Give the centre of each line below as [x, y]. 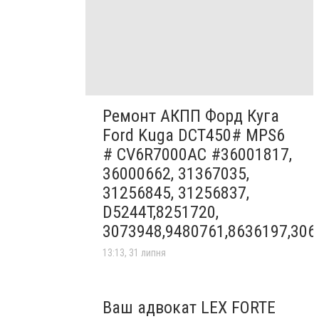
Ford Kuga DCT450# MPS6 [194, 136]
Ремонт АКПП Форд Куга [191, 116]
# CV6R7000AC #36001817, [197, 155]
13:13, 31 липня [134, 253]
